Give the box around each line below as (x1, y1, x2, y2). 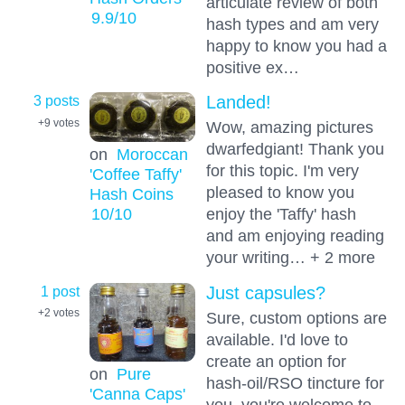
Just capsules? (205, 282, 325, 303)
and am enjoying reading (205, 226, 384, 246)
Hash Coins (89, 184, 174, 203)
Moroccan (116, 144, 188, 164)
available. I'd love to (205, 329, 348, 349)
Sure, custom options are (205, 307, 387, 327)
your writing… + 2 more (205, 248, 375, 268)
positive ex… (205, 58, 299, 78)
